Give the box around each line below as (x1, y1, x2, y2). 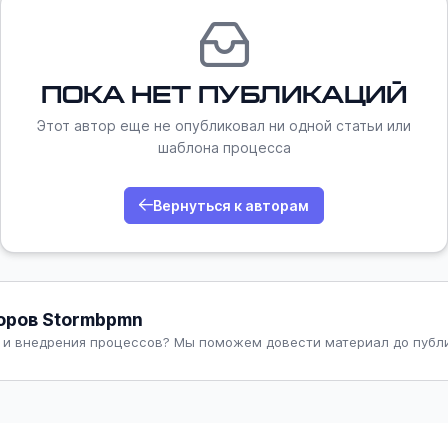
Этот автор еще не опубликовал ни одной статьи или (37, 117, 411, 134)
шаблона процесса (157, 139, 291, 156)
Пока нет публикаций (41, 85, 407, 105)
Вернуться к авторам (153, 196, 309, 214)
